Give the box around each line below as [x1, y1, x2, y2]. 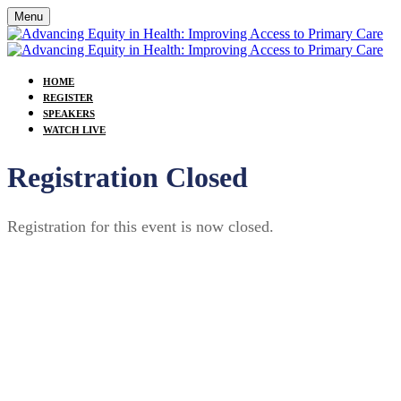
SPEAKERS [43, 108, 95, 119]
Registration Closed [7, 160, 248, 193]
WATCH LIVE [43, 124, 106, 135]
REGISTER [43, 92, 93, 103]
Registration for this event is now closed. [7, 218, 274, 236]
